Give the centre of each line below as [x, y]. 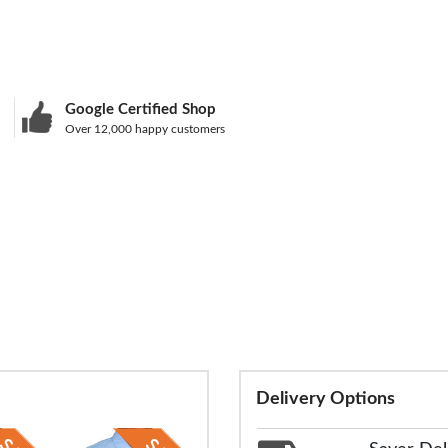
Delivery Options [325, 399]
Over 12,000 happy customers [145, 128]
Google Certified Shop [141, 109]
